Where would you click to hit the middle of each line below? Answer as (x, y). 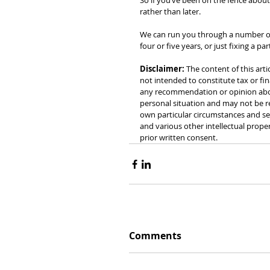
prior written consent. (179, 137)
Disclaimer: (162, 69)
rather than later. (170, 11)
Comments (155, 236)
